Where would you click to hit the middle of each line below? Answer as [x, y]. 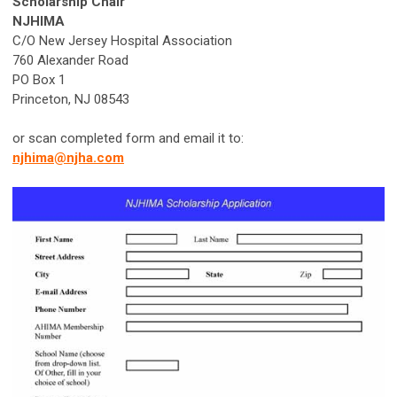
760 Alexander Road [70, 60]
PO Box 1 [39, 80]
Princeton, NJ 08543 [71, 99]
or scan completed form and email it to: [128, 138]
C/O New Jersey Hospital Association [122, 41]
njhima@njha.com [68, 158]
